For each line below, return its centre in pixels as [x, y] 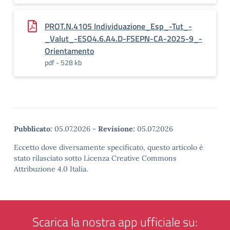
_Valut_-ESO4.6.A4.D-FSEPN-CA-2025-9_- [123, 39]
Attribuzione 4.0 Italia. [51, 169]
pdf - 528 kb [63, 62]
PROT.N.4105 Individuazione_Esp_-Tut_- [118, 26]
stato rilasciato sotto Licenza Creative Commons [95, 158]
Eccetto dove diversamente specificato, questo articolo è [109, 147]
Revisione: [117, 129]
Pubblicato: [33, 129]
